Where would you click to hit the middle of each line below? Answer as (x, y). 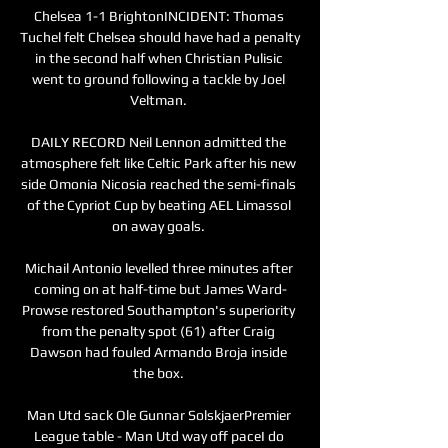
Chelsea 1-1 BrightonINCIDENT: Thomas (158, 15)
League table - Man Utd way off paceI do (158, 435)
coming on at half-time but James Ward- (160, 288)
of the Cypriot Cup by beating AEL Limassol (158, 204)
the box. (160, 372)
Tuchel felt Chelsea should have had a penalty (160, 36)
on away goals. (160, 225)
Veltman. (160, 99)
